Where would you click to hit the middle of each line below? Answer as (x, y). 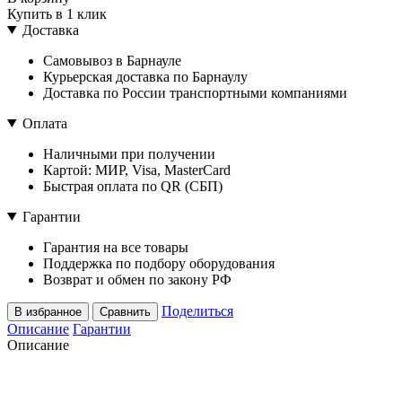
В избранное (48, 311)
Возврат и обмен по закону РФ (137, 279)
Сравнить (125, 311)
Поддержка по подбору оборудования (159, 263)
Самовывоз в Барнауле (112, 60)
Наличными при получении (129, 153)
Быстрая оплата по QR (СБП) (133, 186)
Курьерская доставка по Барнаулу (145, 76)
